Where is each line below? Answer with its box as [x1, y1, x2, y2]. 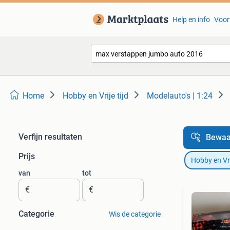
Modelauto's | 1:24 [147, 91, 213, 101]
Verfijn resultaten [18, 132, 82, 142]
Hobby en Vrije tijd [63, 91, 128, 101]
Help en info [172, 15, 210, 24]
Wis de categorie [108, 210, 161, 218]
